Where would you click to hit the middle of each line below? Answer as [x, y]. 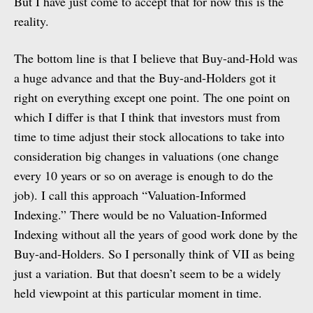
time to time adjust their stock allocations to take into [149, 136]
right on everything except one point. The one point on [152, 97]
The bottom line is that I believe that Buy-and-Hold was [156, 58]
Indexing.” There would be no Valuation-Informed [140, 214]
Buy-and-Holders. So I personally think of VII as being [154, 254]
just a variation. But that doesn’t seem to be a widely [147, 273]
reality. [31, 21]
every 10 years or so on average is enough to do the [144, 175]
